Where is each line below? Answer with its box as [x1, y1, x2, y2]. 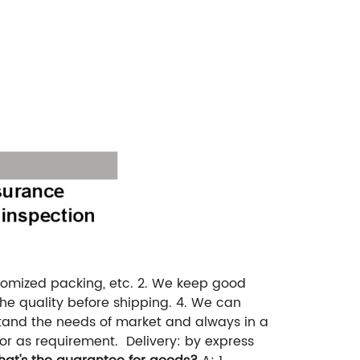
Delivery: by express [126, 331, 254, 353]
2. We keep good [137, 273, 246, 295]
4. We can [176, 292, 241, 314]
